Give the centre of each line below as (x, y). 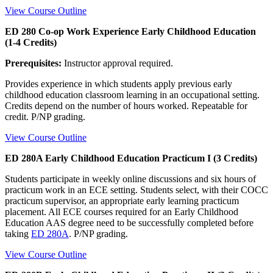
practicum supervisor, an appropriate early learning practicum (122, 200)
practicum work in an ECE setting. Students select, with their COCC (136, 190)
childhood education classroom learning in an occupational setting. (132, 94)
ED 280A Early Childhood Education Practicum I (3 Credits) (131, 158)
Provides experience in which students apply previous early (119, 83)
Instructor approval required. (117, 63)
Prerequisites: (33, 63)
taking (18, 233)
